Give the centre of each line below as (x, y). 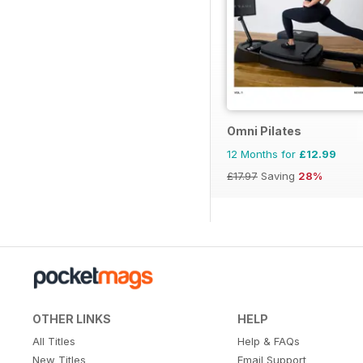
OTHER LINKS (72, 319)
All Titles (54, 342)
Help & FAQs (268, 342)
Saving (278, 176)
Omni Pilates (264, 131)
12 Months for (263, 154)
